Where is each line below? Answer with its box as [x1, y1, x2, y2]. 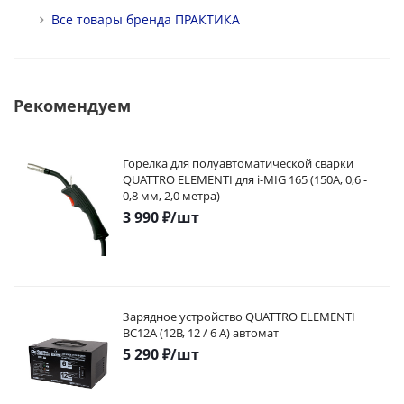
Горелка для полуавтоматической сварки [123, 155, 353, 172]
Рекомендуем [14, 95, 131, 117]
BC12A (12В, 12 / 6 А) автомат [123, 325, 279, 342]
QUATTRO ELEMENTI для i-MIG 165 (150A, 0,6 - [123, 171, 367, 188]
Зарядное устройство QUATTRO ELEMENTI [123, 308, 355, 326]
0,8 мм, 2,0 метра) [123, 188, 220, 205]
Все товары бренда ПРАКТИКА [51, 11, 240, 29]
